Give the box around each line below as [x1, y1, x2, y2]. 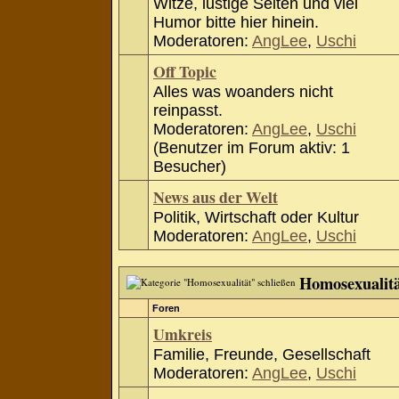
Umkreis [153, 322, 212, 346]
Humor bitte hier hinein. [153, 13, 319, 31]
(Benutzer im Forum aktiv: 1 [153, 139, 350, 157]
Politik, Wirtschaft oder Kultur [153, 208, 359, 226]
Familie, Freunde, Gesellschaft [153, 346, 370, 363]
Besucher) [153, 158, 226, 175]
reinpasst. [153, 102, 223, 119]
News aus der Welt [153, 185, 278, 208]
